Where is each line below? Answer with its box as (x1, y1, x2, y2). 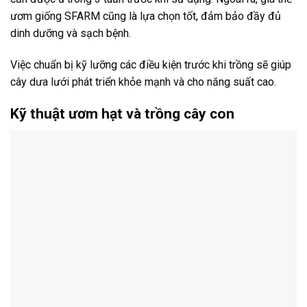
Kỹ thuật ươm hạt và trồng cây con (10, 105, 234, 122)
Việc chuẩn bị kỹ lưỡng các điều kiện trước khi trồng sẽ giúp (10, 58, 291, 72)
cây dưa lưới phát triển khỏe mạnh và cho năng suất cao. (10, 75, 276, 89)
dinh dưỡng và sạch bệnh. (10, 27, 131, 40)
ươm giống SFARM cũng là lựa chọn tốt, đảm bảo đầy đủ (10, 10, 281, 23)
